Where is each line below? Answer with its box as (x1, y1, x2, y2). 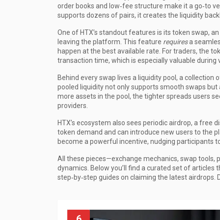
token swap (172, 28, 208, 36)
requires (163, 38, 188, 46)
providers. (57, 102, 88, 110)
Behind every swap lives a (57, 74, 138, 82)
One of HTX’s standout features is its (57, 28, 172, 36)
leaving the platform (57, 38, 120, 46)
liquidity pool (138, 74, 176, 82)
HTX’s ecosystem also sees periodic (57, 119, 169, 127)
